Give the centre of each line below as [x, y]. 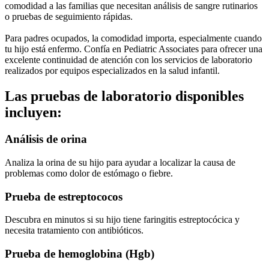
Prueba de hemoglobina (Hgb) [80, 253]
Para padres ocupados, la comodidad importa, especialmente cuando [133, 38]
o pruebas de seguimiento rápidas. [69, 17]
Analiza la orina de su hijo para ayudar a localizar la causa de [120, 162]
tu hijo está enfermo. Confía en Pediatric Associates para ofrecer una [134, 49]
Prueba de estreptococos [64, 196]
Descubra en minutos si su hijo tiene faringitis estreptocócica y [122, 220]
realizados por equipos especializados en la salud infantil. [112, 71]
